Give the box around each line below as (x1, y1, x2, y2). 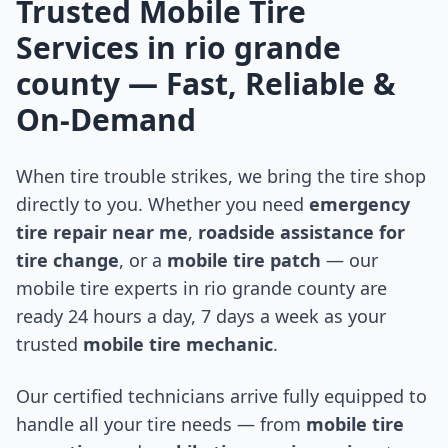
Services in (16, 27, 184, 69)
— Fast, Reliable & (120, 63, 396, 105)
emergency (309, 192, 410, 217)
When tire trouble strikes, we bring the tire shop (16, 164, 426, 189)
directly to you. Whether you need (16, 192, 309, 217)
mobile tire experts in (16, 276, 199, 301)
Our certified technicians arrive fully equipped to (16, 384, 427, 409)
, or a (119, 248, 162, 273)
